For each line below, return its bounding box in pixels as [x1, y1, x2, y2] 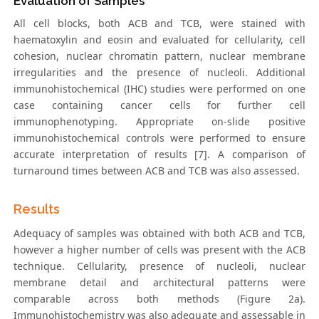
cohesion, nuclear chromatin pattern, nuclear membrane [14, 48, 305, 63]
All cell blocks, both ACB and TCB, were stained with [14, 16, 305, 30]
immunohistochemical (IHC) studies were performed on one [14, 81, 305, 95]
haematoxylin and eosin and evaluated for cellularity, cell [14, 32, 305, 46]
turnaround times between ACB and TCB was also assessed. [14, 163, 300, 177]
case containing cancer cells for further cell [14, 98, 305, 112]
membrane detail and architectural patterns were [14, 275, 305, 289]
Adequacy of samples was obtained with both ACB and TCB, [14, 226, 305, 240]
